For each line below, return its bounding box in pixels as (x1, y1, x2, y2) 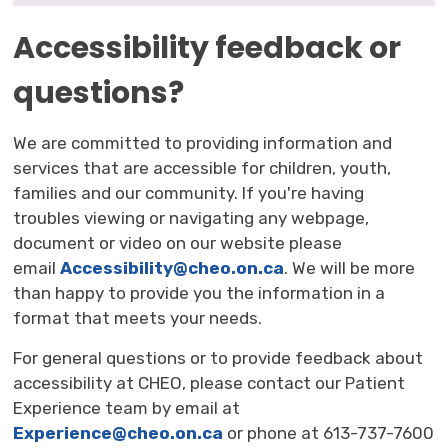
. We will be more (284, 257, 416, 278)
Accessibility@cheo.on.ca (60, 257, 285, 278)
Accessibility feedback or (13, 26, 402, 69)
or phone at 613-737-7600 (223, 422, 435, 443)
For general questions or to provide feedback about (13, 347, 424, 368)
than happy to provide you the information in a (13, 282, 386, 303)
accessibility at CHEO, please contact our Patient (13, 372, 406, 393)
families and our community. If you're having (13, 182, 365, 203)
